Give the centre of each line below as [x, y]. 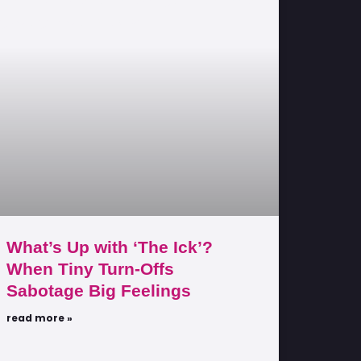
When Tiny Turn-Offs [90, 268]
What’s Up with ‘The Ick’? [110, 247]
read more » [39, 317]
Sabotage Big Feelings [99, 290]
